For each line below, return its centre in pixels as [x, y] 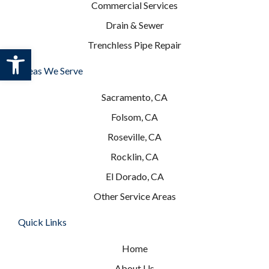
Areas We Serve [50, 70]
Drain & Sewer [134, 25]
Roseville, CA [134, 136]
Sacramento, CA [134, 97]
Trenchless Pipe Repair [134, 44]
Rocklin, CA [134, 156]
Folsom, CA [134, 116]
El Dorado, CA [134, 176]
